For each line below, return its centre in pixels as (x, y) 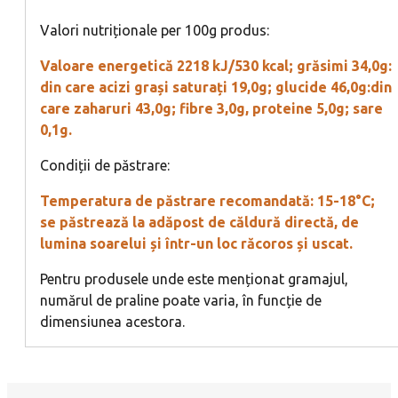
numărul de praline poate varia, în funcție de (181, 300)
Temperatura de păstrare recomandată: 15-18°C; (207, 200)
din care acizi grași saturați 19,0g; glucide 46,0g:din (216, 87)
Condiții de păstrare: (105, 165)
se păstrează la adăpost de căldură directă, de (199, 222)
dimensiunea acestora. (112, 321)
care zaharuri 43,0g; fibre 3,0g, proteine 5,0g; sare (211, 108)
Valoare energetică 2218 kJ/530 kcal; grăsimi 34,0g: (216, 65)
